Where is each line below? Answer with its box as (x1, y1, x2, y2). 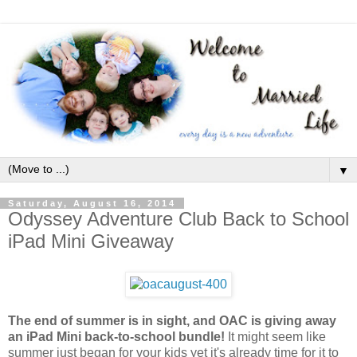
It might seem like (225, 329, 326, 343)
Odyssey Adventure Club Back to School (8, 207, 349, 229)
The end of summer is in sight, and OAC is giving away (8, 313, 336, 328)
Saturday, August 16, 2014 (8, 198, 176, 208)
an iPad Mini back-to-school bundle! (8, 329, 225, 343)
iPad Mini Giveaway (8, 229, 174, 252)
